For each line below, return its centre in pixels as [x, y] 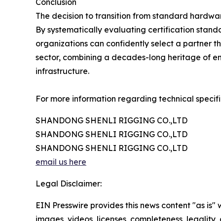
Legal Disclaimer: [69, 184]
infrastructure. [62, 71]
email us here [61, 162]
